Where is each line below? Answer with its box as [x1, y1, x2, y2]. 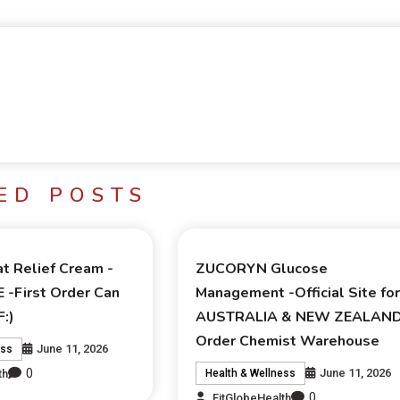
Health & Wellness [205, 367, 296, 380]
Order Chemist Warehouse [196, 331, 380, 352]
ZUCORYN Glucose [196, 259, 329, 279]
